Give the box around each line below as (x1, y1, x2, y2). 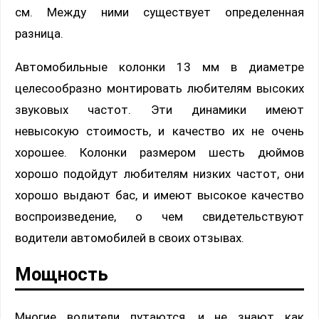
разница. (15, 26, 63, 41)
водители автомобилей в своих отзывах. (15, 231, 244, 246)
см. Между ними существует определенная (15, 5, 304, 20)
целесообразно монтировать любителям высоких (15, 81, 304, 96)
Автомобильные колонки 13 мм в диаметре (15, 60, 304, 75)
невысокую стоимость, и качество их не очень (15, 124, 304, 139)
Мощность (15, 263, 108, 286)
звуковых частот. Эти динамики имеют (15, 103, 304, 117)
